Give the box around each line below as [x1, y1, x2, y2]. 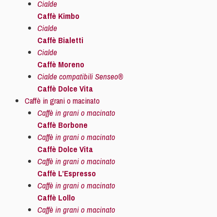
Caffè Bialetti [37, 34, 83, 46]
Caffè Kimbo [37, 10, 79, 21]
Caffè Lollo [37, 192, 75, 203]
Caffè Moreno [37, 59, 84, 70]
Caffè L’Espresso [37, 168, 96, 179]
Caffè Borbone [37, 119, 88, 130]
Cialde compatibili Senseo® [37, 71, 123, 82]
